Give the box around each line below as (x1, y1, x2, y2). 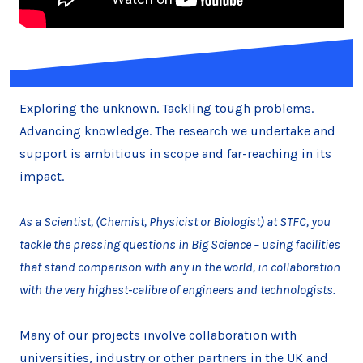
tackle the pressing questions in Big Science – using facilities (19, 236, 340, 252)
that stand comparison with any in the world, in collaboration (19, 258, 340, 275)
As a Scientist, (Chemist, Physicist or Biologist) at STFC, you (19, 213, 331, 229)
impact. (19, 168, 64, 184)
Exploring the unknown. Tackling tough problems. (19, 100, 314, 116)
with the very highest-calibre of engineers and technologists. (19, 281, 335, 297)
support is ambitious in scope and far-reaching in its (19, 145, 331, 161)
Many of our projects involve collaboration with (19, 327, 297, 343)
